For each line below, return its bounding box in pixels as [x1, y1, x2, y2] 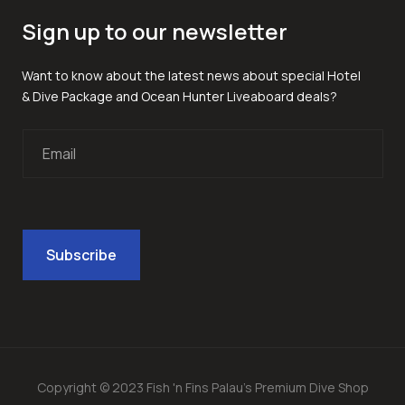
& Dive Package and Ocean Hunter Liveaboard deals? [22, 87, 337, 105]
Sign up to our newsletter [22, 15, 287, 46]
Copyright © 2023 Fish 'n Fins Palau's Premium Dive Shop [36, 378, 369, 396]
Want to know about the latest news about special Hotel [22, 66, 361, 84]
